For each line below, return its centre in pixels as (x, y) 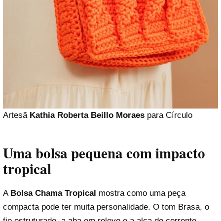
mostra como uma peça (141, 193)
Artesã (16, 115)
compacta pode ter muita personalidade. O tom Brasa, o (106, 207)
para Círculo (168, 115)
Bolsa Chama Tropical (53, 193)
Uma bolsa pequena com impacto (104, 153)
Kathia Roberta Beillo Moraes (87, 115)
